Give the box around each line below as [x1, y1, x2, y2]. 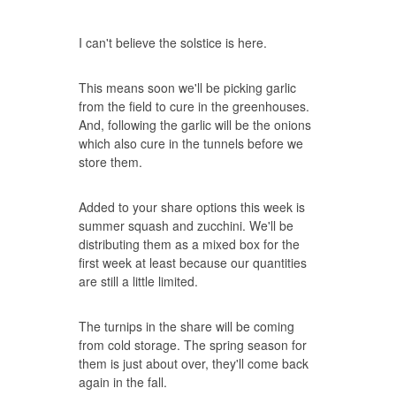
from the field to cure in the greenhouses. [79, 97, 309, 115]
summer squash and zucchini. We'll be [79, 217, 293, 234]
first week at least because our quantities [79, 254, 307, 271]
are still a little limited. [79, 272, 198, 290]
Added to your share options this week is [79, 198, 305, 216]
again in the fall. [79, 373, 167, 391]
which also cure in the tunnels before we [79, 134, 303, 152]
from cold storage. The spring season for [79, 336, 307, 354]
